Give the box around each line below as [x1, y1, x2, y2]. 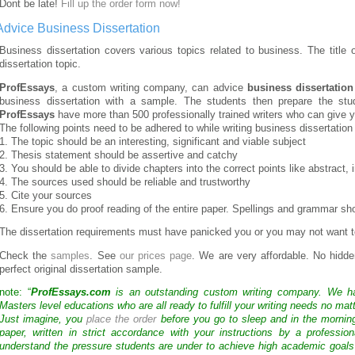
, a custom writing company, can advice [55, 82, 248, 94]
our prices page [119, 250, 193, 261]
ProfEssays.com [30, 287, 111, 299]
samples [51, 250, 90, 261]
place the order [86, 314, 157, 326]
